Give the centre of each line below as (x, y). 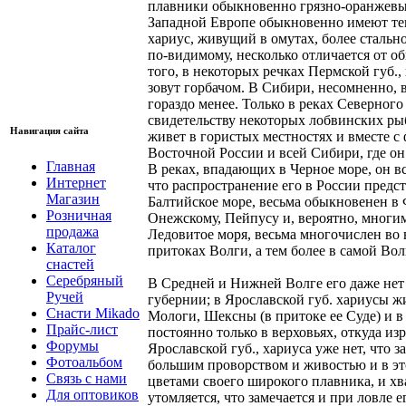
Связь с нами (87, 378)
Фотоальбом (84, 362)
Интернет (76, 182)
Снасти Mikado (93, 313)
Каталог (71, 247)
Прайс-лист (82, 329)
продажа (72, 231)
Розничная (79, 215)
